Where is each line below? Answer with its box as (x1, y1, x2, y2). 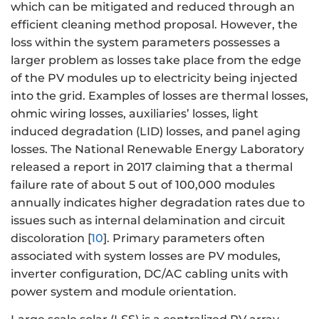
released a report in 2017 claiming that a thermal (11, 160, 293, 174)
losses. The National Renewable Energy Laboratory (11, 142, 304, 157)
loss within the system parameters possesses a (11, 36, 281, 50)
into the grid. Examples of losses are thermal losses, (11, 89, 308, 103)
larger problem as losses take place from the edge (11, 53, 301, 68)
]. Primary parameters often (103, 231, 265, 246)
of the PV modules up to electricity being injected (11, 71, 298, 85)
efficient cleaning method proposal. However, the (11, 18, 298, 32)
